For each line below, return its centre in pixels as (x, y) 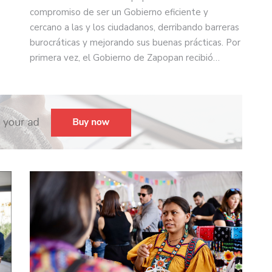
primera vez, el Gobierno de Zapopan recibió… (125, 58)
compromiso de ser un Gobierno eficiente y (119, 12)
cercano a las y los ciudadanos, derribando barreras (134, 28)
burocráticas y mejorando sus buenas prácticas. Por (135, 43)
